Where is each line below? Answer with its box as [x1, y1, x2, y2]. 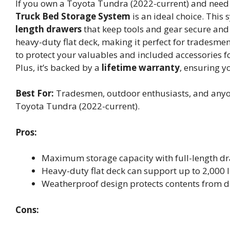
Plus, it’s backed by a [15, 61, 102, 73]
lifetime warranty [102, 61, 180, 73]
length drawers [15, 23, 82, 35]
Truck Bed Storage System [15, 10, 130, 22]
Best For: [15, 87, 54, 100]
